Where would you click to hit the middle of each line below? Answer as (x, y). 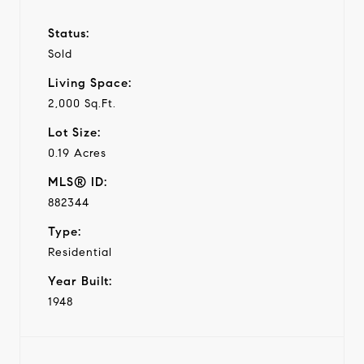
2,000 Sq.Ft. (82, 103)
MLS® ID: (78, 182)
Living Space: (90, 82)
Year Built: (80, 281)
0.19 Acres (77, 153)
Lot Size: (74, 132)
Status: (69, 33)
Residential (80, 252)
